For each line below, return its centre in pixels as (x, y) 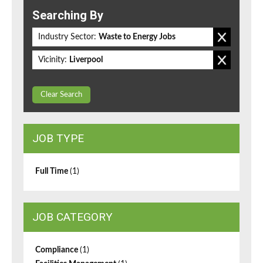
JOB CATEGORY (73, 217)
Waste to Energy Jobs (137, 37)
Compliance (58, 250)
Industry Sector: (67, 37)
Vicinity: (53, 60)
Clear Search (61, 95)
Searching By (68, 16)
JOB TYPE (58, 139)
